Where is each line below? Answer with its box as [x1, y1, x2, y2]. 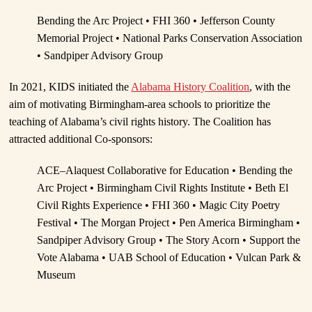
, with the [249, 80, 291, 93]
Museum [37, 268, 76, 281]
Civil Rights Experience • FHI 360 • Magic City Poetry [37, 198, 281, 211]
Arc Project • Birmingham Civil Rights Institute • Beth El [37, 181, 289, 194]
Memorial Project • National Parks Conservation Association [37, 31, 303, 44]
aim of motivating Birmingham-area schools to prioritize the [9, 97, 271, 110]
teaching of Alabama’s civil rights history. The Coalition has [9, 115, 272, 127]
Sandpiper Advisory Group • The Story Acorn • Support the [37, 233, 301, 246]
